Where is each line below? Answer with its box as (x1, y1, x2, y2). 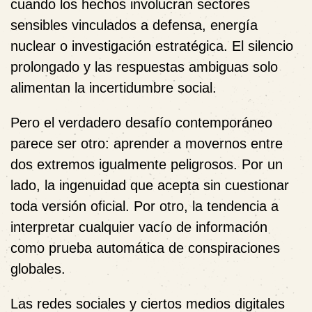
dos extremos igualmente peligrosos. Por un (10, 157, 283, 172)
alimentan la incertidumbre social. (10, 80, 217, 95)
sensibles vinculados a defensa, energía (10, 17, 258, 33)
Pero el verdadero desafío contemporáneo (10, 115, 272, 130)
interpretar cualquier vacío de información (10, 219, 267, 235)
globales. (10, 261, 65, 276)
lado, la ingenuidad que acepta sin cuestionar (10, 178, 289, 193)
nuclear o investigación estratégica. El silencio (10, 38, 293, 54)
